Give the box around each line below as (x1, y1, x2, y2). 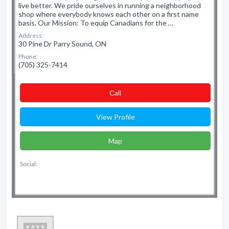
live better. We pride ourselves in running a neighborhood (18, 1, 201, 10)
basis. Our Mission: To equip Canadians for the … (18, 18, 173, 27)
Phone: (18, 53, 38, 60)
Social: (20, 160, 37, 168)
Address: (18, 32, 43, 39)
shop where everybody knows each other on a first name (18, 10, 199, 18)
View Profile (96, 112, 135, 121)
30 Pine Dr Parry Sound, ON (18, 39, 106, 48)
